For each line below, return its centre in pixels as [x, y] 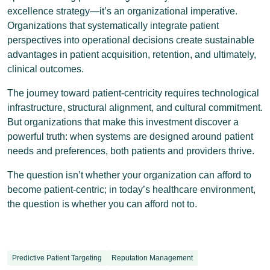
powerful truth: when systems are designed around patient [130, 137]
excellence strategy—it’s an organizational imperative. [122, 11]
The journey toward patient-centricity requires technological [133, 93]
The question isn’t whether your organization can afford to [129, 175]
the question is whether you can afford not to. [102, 204]
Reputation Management [152, 258]
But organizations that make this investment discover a [123, 122]
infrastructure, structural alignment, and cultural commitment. [135, 108]
